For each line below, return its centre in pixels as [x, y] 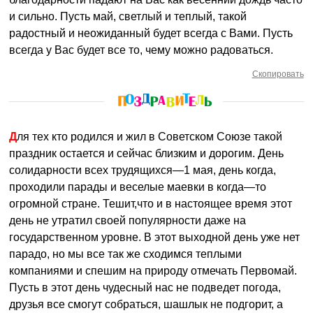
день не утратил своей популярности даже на [128, 220]
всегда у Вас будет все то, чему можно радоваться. [141, 50]
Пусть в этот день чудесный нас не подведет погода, [145, 287]
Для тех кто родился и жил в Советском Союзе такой [13, 137]
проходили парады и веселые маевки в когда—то [138, 187]
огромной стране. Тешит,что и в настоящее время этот [151, 204]
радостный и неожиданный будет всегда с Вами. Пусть [151, 33]
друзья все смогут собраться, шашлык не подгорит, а [146, 304]
